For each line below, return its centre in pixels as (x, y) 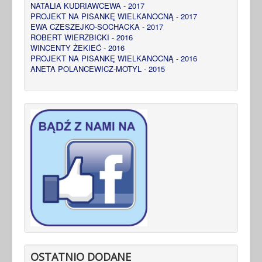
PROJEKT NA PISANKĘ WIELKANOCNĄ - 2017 (114, 16)
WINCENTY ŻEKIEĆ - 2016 (77, 47)
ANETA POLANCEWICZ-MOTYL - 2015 (98, 68)
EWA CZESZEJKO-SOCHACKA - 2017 (97, 26)
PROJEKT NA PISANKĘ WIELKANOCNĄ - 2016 (114, 58)
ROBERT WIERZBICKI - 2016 (82, 37)
